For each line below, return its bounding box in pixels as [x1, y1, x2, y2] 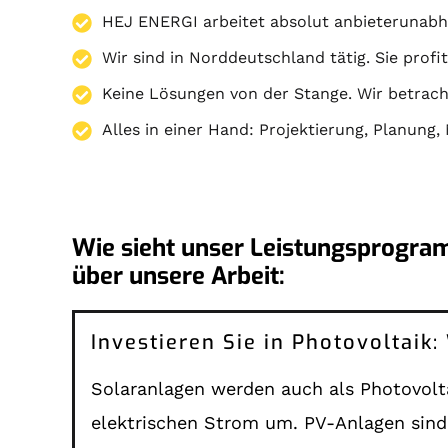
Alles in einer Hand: [102, 119, 260, 139]
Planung [373, 119, 437, 139]
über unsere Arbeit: [72, 259, 286, 292]
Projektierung [259, 119, 365, 139]
